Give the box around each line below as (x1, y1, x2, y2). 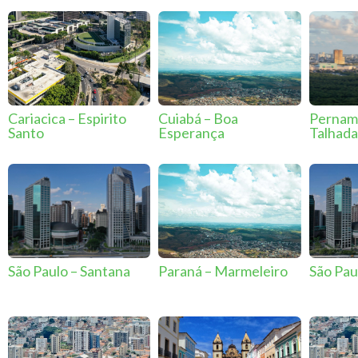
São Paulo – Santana (8, 261, 130, 280)
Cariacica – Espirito (8, 109, 126, 127)
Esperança (158, 123, 225, 141)
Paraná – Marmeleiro (158, 261, 288, 280)
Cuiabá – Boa (158, 109, 239, 127)
